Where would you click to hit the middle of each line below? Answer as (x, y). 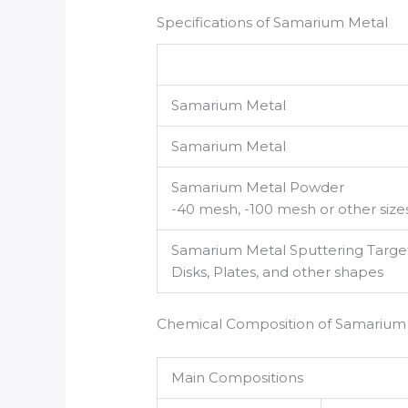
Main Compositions (238, 378)
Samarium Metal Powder (258, 187)
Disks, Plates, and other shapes (278, 271)
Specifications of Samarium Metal (273, 23)
